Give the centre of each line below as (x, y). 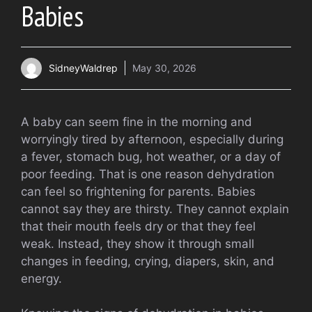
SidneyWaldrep (83, 68)
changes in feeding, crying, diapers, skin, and (148, 261)
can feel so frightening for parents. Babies (138, 191)
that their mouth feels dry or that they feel (138, 226)
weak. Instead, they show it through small (138, 243)
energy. (41, 278)
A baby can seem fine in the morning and (136, 122)
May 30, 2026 (164, 68)
